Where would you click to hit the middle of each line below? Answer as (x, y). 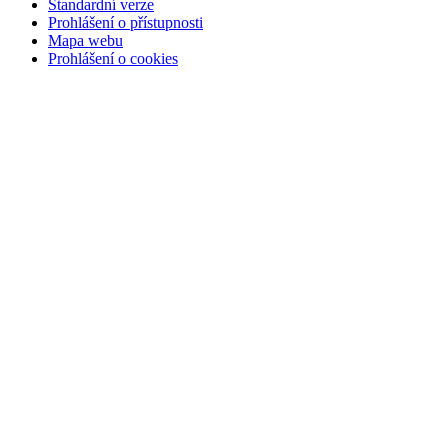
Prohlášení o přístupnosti (125, 22)
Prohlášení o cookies (113, 58)
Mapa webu (85, 40)
